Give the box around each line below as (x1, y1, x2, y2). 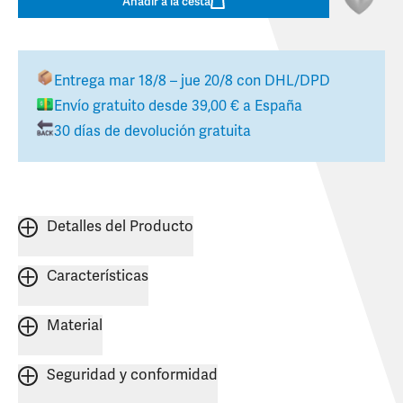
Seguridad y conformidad (47, 366, 218, 385)
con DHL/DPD (233, 72, 330, 91)
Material (47, 317, 103, 336)
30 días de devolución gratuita (54, 122, 251, 141)
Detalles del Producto (47, 218, 193, 237)
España (255, 97, 302, 116)
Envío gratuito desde (54, 97, 192, 116)
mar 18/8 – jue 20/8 (109, 72, 233, 91)
